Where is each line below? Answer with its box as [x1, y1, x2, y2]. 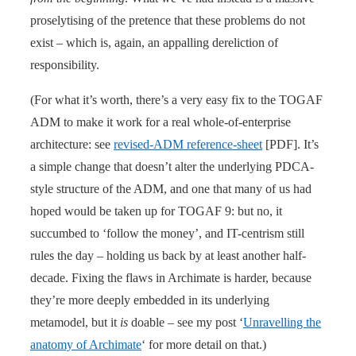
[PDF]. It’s [262, 137, 319, 151]
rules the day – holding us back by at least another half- [30, 248, 306, 262]
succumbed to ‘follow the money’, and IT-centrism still [30, 226, 304, 240]
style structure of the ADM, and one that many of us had [30, 181, 311, 195]
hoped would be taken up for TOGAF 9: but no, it [30, 203, 282, 218]
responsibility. [30, 57, 99, 72]
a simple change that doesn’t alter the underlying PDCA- [30, 159, 314, 173]
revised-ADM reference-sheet [114, 137, 262, 151]
